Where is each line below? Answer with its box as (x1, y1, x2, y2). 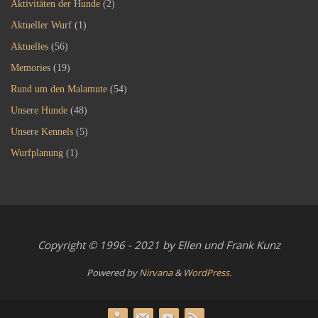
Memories (11, 62, 50, 73)
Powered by (87, 265, 139, 279)
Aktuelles (11, 40, 48, 52)
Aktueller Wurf (11, 19, 72, 31)
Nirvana (139, 265, 172, 279)
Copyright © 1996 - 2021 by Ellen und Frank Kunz (38, 237, 280, 252)
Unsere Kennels (11, 126, 73, 137)
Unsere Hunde (11, 104, 67, 116)
